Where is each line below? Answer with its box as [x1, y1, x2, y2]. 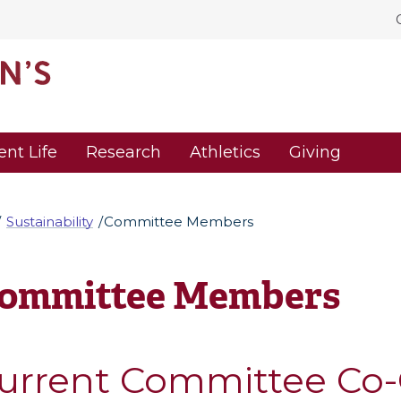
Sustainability [5, 212, 93, 230]
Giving [289, 142, 341, 163]
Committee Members [104, 212, 254, 230]
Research [86, 142, 161, 163]
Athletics [190, 142, 260, 163]
